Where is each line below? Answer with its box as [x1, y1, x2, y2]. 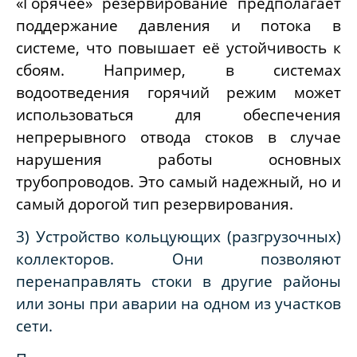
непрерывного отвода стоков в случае [16, 126, 341, 147]
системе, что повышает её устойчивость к [16, 37, 341, 57]
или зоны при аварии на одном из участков [16, 293, 341, 314]
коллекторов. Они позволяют [16, 249, 341, 269]
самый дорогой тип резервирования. [16, 193, 293, 214]
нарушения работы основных [16, 148, 341, 169]
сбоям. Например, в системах [16, 59, 341, 80]
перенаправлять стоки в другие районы [16, 271, 341, 292]
